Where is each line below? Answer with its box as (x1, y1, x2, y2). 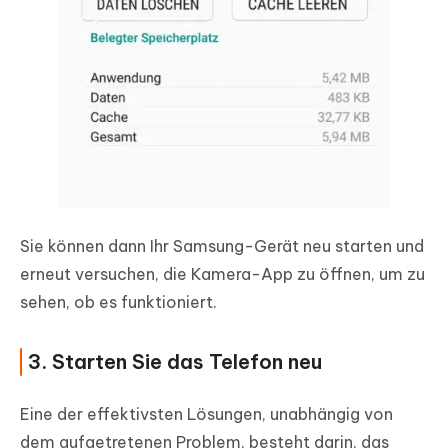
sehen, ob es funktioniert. (20, 292, 217, 313)
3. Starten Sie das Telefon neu (28, 349, 322, 375)
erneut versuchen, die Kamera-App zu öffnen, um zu (20, 264, 425, 285)
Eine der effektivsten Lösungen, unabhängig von (20, 404, 393, 425)
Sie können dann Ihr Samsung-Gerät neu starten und (20, 236, 424, 257)
